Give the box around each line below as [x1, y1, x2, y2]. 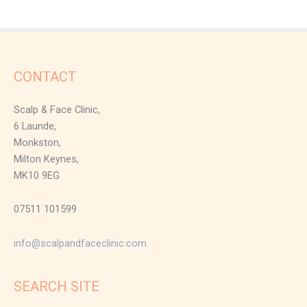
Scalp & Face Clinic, [14, 103, 100, 116]
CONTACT [14, 69, 76, 86]
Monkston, [14, 136, 61, 149]
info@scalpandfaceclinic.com [14, 236, 147, 249]
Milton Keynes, [14, 152, 79, 165]
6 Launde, [14, 119, 56, 132]
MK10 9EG [14, 169, 60, 182]
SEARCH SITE [14, 278, 99, 295]
